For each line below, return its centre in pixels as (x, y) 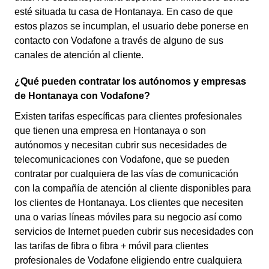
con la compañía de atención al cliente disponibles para (133, 188)
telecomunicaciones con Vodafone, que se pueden (122, 159)
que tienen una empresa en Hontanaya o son (110, 131)
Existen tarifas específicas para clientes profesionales (128, 116)
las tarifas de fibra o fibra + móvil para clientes (111, 246)
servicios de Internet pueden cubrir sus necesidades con (134, 231)
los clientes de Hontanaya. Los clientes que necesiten (129, 203)
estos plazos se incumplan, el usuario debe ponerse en (131, 26)
